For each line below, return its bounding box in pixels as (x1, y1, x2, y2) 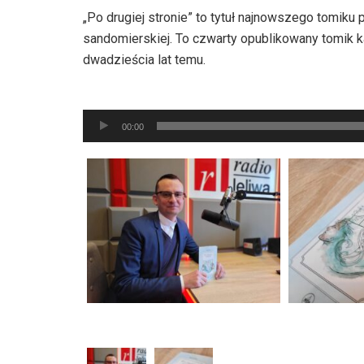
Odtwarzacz (82, 94, 150, 110)
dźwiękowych (82, 136, 158, 153)
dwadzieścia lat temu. (83, 51, 206, 67)
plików (82, 115, 119, 132)
